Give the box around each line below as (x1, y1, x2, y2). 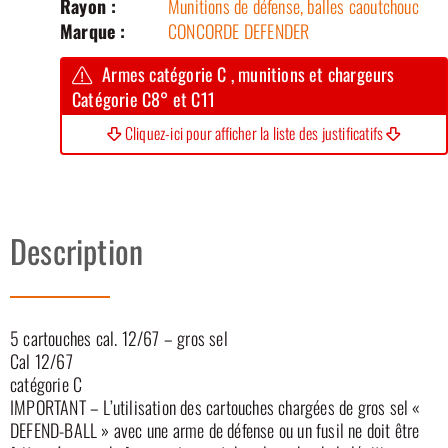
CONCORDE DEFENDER (168, 17, 310, 44)
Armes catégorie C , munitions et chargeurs (102, 60, 395, 87)
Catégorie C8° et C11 (72, 85, 215, 112)
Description (10, 226, 144, 274)
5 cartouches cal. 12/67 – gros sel (10, 324, 228, 351)
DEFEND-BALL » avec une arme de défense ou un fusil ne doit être (10, 416, 420, 443)
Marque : (60, 17, 126, 44)
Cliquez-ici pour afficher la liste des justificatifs (121, 120, 387, 145)
